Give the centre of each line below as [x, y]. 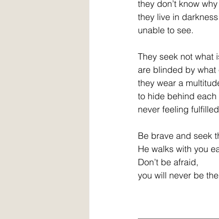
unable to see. [166, 30]
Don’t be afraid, [168, 162]
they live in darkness [178, 17]
